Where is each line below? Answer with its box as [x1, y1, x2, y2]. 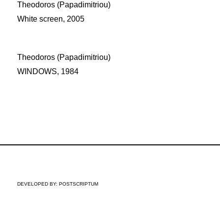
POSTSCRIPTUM [59, 181, 98, 187]
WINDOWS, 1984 [17, 67, 79, 76]
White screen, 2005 [17, 15, 84, 23]
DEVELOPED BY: [17, 181, 59, 187]
